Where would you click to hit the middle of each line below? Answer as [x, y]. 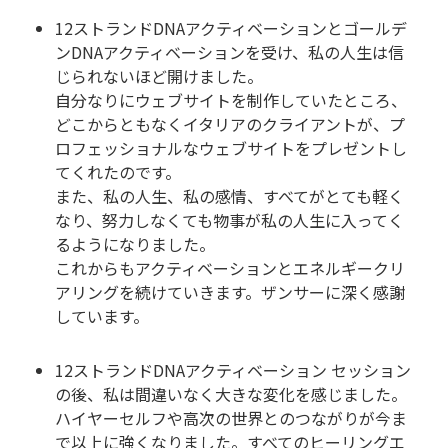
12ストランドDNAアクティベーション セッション [233, 370]
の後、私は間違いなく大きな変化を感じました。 [231, 394]
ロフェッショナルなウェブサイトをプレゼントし [231, 148]
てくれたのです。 [118, 172]
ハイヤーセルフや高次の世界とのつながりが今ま [231, 418]
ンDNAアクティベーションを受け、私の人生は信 [229, 52]
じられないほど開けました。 [159, 76]
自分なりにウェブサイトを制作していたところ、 [231, 100]
